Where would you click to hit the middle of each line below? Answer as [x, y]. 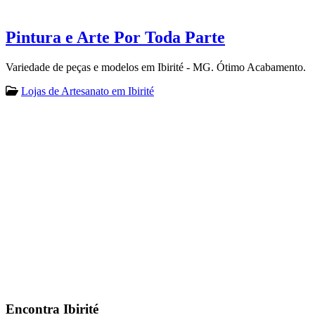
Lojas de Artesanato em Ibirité [88, 91]
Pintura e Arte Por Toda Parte [115, 37]
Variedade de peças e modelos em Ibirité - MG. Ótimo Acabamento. [156, 67]
